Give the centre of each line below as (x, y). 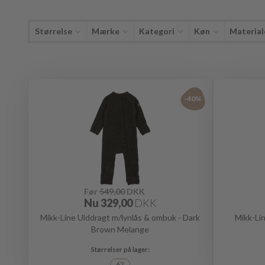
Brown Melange (120, 229)
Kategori (157, 31)
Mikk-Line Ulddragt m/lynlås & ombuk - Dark (120, 217)
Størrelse (54, 31)
